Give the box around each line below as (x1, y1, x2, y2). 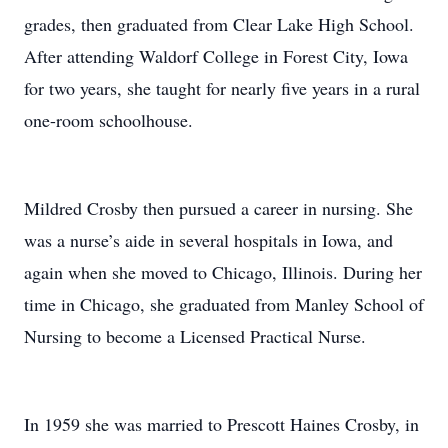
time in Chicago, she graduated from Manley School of (24, 292, 424, 316)
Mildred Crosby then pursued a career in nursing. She (24, 196, 413, 220)
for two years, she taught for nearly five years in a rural (24, 76, 420, 100)
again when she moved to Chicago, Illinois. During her (24, 260, 422, 284)
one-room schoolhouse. (24, 108, 193, 132)
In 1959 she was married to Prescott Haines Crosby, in (24, 412, 419, 436)
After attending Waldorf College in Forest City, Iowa (24, 44, 408, 68)
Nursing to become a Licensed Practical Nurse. (24, 324, 366, 348)
